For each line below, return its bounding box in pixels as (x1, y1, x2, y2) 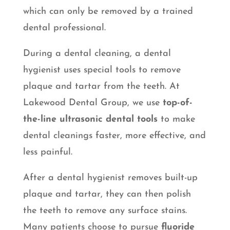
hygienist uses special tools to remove (23, 65, 181, 75)
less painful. (23, 147, 72, 158)
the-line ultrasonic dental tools (23, 114, 158, 125)
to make (157, 114, 195, 125)
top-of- (162, 98, 193, 108)
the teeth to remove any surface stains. (23, 206, 187, 216)
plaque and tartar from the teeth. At (23, 82, 180, 92)
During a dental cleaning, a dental (23, 49, 171, 59)
